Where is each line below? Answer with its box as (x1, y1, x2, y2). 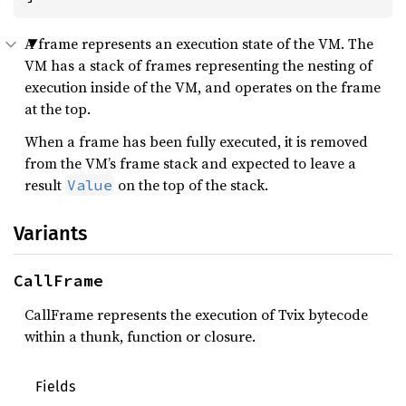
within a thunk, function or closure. (24, 326, 256, 346)
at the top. (24, 99, 91, 119)
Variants (14, 221, 87, 246)
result (24, 175, 65, 195)
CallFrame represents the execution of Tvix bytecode (24, 304, 368, 324)
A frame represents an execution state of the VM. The (24, 34, 373, 53)
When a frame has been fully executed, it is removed (24, 131, 368, 151)
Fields (35, 378, 75, 395)
